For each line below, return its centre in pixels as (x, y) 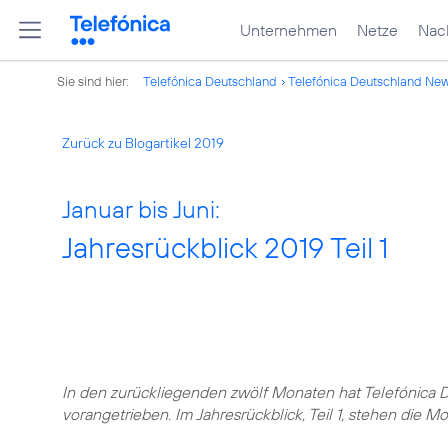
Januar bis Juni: (141, 209)
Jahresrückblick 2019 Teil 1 (225, 247)
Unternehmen (288, 30)
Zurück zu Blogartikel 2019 (143, 143)
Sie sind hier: (94, 81)
